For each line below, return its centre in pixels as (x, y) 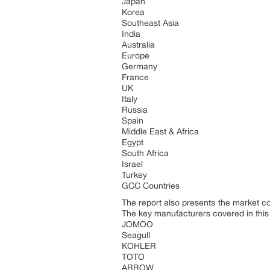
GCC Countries (151, 186)
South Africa (145, 153)
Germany (140, 66)
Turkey (134, 175)
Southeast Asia (150, 23)
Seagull (136, 235)
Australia (138, 45)
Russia (135, 110)
